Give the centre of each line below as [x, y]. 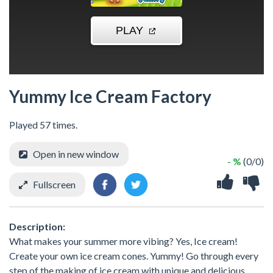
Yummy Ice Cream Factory [110, 96]
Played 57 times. [43, 124]
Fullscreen [54, 184]
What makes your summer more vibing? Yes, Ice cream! [123, 241]
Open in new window [76, 154]
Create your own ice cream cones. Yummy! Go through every [134, 255]
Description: [37, 226]
